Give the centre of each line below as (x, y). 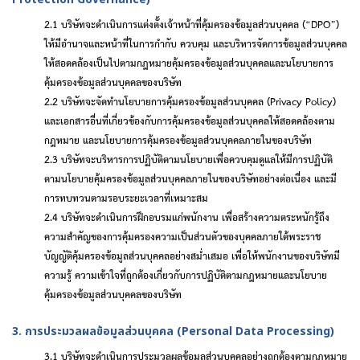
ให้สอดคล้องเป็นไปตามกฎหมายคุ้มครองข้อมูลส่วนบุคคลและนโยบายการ (189, 62)
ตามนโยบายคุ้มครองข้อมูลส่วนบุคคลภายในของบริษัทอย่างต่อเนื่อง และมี (190, 178)
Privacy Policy (301, 101)
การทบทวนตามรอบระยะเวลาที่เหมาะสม (126, 197)
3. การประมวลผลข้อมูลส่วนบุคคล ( (97, 331)
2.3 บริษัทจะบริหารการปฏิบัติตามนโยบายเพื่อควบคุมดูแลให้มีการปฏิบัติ (188, 159)
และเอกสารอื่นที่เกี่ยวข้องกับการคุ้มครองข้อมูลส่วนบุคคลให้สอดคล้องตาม (190, 120)
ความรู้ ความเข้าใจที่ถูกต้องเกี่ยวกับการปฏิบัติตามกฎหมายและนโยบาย (186, 274)
